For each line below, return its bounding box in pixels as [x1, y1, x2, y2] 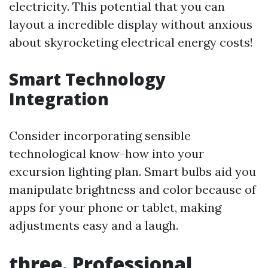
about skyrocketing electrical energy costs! [9, 35, 253, 50]
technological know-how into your [9, 146, 204, 161]
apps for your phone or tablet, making [9, 200, 221, 215]
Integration [9, 87, 109, 110]
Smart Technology [9, 68, 166, 90]
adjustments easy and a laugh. [9, 218, 178, 233]
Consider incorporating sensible [9, 128, 191, 143]
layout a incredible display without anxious [9, 17, 252, 32]
